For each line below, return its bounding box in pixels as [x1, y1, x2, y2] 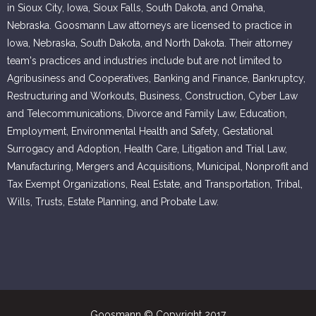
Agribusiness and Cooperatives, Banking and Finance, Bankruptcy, [7, 73, 305, 85]
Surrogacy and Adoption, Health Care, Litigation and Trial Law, [7, 143, 287, 155]
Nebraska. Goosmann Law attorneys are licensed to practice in [7, 20, 292, 32]
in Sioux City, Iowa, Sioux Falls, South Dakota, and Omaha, [7, 2, 265, 14]
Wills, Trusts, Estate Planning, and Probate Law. [7, 196, 219, 208]
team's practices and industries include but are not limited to [7, 55, 282, 67]
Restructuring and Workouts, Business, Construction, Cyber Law [7, 90, 298, 102]
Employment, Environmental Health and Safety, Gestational [7, 126, 273, 138]
